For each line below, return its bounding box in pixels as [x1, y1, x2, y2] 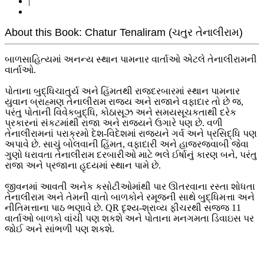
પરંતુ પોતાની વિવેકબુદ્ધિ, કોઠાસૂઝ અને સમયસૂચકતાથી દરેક [5, 107, 236, 117]
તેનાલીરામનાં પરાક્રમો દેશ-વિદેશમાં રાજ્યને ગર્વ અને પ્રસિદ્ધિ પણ [5, 128, 257, 138]
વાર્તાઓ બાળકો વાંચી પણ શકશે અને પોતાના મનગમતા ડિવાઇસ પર [5, 213, 254, 223]
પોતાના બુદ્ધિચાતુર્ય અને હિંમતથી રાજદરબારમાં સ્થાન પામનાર [5, 85, 240, 96]
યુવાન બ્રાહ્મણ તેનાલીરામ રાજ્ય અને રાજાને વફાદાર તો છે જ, [5, 96, 243, 107]
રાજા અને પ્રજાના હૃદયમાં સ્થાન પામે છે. [5, 160, 161, 170]
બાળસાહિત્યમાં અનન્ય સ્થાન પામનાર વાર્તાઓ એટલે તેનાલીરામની [5, 54, 257, 64]
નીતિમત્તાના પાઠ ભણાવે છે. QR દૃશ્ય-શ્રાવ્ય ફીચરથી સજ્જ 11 [5, 202, 241, 213]
